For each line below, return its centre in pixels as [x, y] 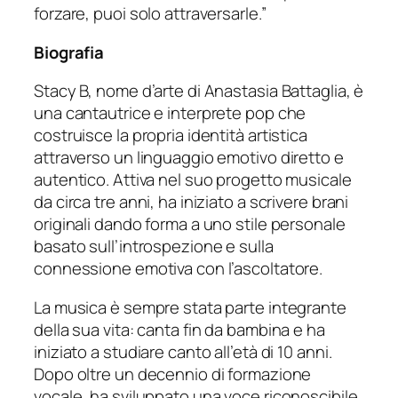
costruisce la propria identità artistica [171, 135]
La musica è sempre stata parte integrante [190, 307]
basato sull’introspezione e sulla [154, 247]
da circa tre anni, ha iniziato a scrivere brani [191, 202]
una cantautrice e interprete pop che [170, 113]
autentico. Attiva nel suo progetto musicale [193, 180]
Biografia [69, 52]
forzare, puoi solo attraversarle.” [150, 14]
